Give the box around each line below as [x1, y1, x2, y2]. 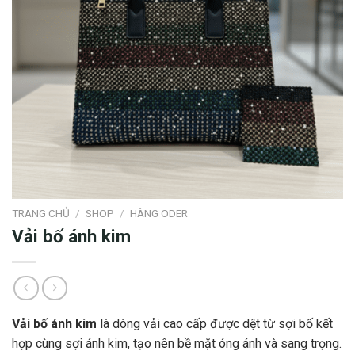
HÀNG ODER [130, 207, 189, 220]
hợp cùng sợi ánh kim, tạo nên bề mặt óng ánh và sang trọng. [12, 335, 342, 351]
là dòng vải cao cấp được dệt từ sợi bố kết [97, 315, 333, 331]
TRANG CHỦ [12, 207, 70, 220]
